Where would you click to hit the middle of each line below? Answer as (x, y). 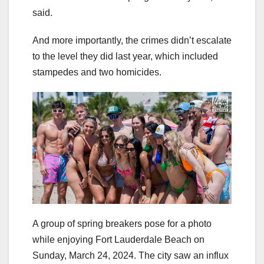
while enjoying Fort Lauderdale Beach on (118, 240)
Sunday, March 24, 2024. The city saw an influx (131, 256)
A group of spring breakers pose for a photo (122, 224)
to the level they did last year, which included (125, 57)
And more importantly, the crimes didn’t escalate (132, 41)
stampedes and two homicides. (98, 72)
